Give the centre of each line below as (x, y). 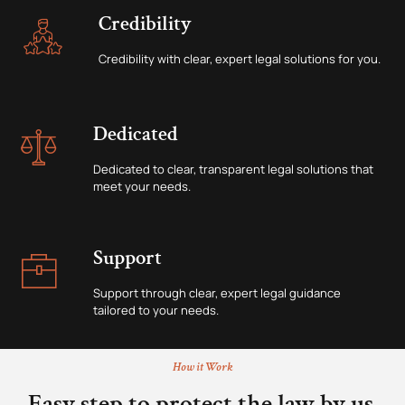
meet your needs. (142, 186)
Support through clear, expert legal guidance (217, 292)
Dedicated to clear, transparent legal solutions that (233, 169)
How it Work (202, 367)
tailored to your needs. (156, 310)
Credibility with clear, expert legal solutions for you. (240, 58)
